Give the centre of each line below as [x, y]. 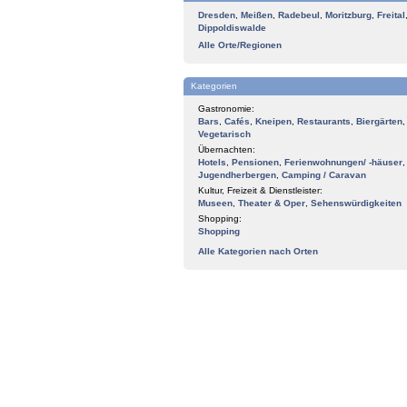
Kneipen [273, 121]
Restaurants [324, 121]
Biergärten [379, 121]
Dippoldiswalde [232, 28]
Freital [391, 15]
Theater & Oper [272, 203]
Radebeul [299, 15]
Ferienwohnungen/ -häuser [343, 162]
